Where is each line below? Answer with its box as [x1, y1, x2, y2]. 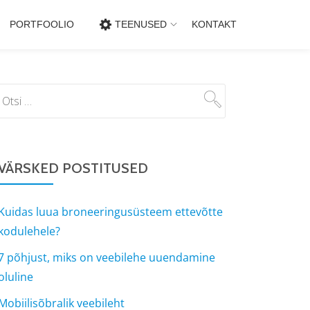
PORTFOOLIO [10, 19, 74, 30]
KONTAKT [192, 19, 237, 30]
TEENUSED [115, 19, 167, 30]
